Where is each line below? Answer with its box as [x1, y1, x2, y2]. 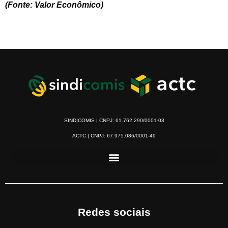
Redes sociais [77, 206, 151, 218]
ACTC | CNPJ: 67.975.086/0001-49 [72, 133, 156, 139]
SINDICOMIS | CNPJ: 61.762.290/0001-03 [64, 118, 164, 124]
